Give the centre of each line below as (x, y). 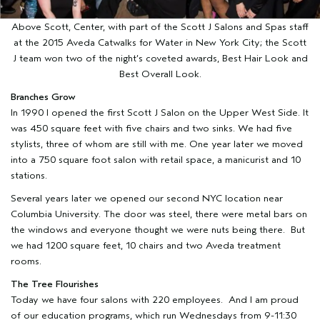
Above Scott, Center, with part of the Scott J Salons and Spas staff (160, 27)
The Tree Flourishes (55, 284)
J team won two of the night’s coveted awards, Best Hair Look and (160, 59)
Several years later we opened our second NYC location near (147, 199)
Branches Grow (43, 97)
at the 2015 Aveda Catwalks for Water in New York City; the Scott (160, 43)
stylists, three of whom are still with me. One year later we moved (157, 144)
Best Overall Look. (160, 74)
